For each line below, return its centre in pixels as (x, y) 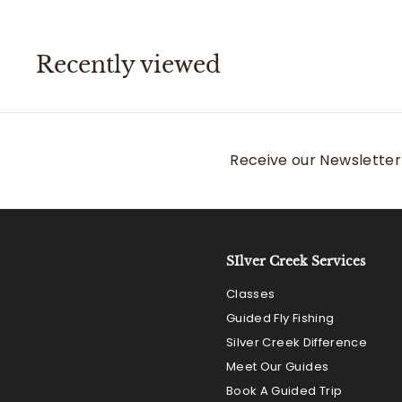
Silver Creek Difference (297, 342)
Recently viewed (128, 65)
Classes (251, 294)
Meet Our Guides (278, 367)
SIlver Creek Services (296, 261)
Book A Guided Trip (284, 391)
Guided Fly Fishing (280, 318)
